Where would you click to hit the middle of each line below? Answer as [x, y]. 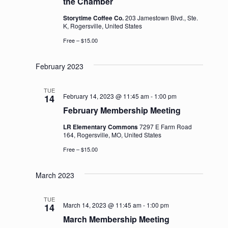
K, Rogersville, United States [102, 25]
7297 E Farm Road [165, 126]
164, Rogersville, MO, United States [112, 134]
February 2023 [59, 66]
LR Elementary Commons [101, 126]
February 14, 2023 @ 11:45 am [106, 96]
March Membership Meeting [116, 219]
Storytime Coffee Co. [94, 18]
